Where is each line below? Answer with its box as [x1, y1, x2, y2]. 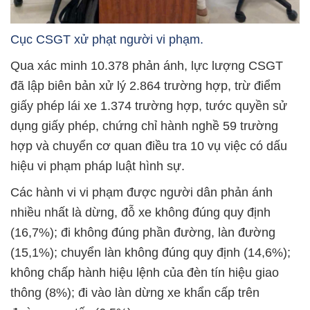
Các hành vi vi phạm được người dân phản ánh [10, 185, 273, 200]
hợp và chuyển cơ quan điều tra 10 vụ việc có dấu [10, 139, 287, 154]
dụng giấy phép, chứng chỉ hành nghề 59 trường [10, 119, 278, 134]
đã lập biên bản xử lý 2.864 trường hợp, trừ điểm [10, 79, 281, 93]
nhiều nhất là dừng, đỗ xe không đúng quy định [10, 206, 271, 220]
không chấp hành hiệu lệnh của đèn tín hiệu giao [10, 266, 279, 280]
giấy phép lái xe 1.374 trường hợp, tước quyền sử [10, 99, 287, 113]
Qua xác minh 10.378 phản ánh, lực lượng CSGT [10, 59, 283, 73]
